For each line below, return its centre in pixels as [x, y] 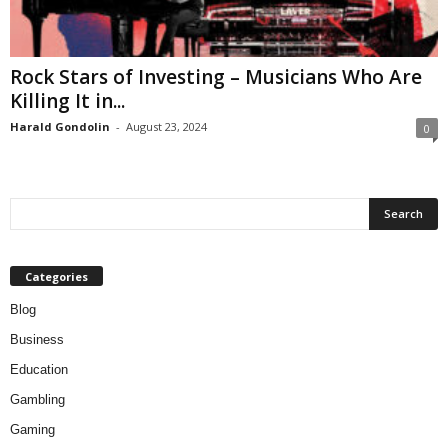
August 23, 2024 [166, 127]
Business [37, 340]
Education [39, 370]
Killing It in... [67, 101]
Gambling [37, 400]
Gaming [32, 430]
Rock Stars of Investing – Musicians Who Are [216, 77]
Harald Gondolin [60, 127]
